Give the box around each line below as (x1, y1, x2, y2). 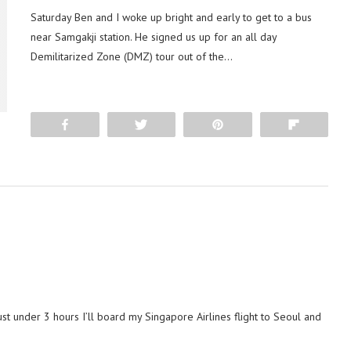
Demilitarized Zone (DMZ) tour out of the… (31, 49, 233, 63)
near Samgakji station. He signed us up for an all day (31, 30, 277, 44)
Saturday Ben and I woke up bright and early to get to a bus (31, 10, 312, 24)
